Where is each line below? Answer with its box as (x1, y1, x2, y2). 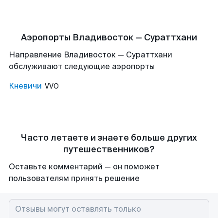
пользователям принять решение (9, 173, 140, 183)
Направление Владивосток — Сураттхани (9, 50, 172, 60)
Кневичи (9, 81, 42, 91)
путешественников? (63, 144, 155, 155)
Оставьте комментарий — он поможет (9, 162, 160, 172)
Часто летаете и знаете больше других (21, 132, 197, 144)
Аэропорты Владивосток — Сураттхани (21, 32, 197, 43)
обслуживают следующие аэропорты (9, 61, 155, 72)
